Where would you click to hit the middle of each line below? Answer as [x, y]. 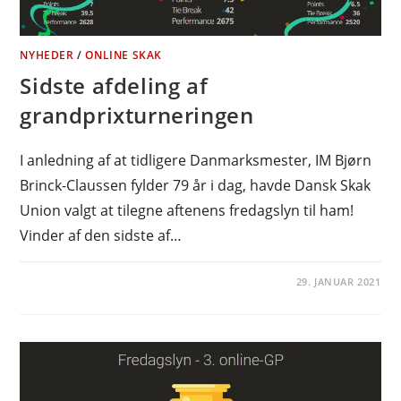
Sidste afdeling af [114, 86]
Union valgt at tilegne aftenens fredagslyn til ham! [187, 211]
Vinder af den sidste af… [101, 236]
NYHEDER [47, 55]
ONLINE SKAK [124, 55]
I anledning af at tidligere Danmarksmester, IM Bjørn [196, 161]
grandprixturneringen [137, 115]
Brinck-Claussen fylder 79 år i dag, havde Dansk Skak [196, 186]
